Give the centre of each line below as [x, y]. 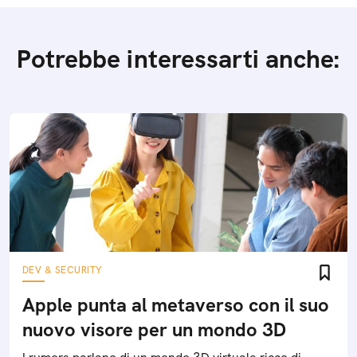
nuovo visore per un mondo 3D [154, 330]
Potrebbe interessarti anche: [178, 59]
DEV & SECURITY [63, 270]
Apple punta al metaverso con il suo [176, 305]
